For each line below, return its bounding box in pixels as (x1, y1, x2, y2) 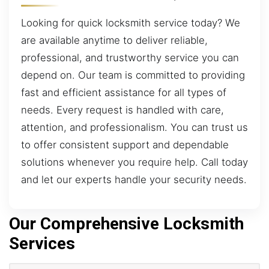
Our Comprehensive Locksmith (9, 213, 244, 234)
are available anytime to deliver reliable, (21, 34, 208, 46)
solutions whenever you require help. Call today (21, 156, 248, 168)
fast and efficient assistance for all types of (21, 86, 226, 98)
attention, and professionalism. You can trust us (21, 121, 248, 133)
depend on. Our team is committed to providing (21, 68, 245, 81)
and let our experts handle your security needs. (21, 173, 247, 186)
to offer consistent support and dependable (21, 138, 229, 151)
